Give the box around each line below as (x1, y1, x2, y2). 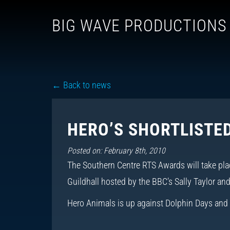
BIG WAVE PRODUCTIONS (51, 16, 227, 35)
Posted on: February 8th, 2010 (67, 146, 165, 156)
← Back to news (51, 80, 111, 90)
